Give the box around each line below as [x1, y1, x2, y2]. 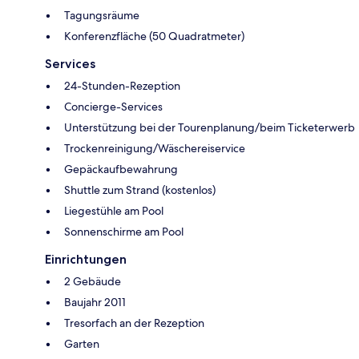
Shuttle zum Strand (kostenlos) [64, 182, 216, 197]
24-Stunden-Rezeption [64, 78, 180, 93]
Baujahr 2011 [64, 294, 126, 309]
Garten [64, 336, 99, 351]
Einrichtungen [45, 251, 127, 267]
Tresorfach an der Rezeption [64, 315, 204, 330]
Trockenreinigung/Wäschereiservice [64, 140, 245, 155]
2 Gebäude [64, 273, 121, 288]
